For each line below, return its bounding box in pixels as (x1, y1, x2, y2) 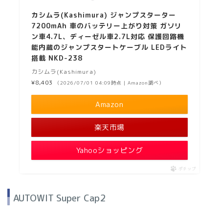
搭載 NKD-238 (31, 53, 83, 63)
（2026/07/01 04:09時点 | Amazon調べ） (55, 79, 165, 87)
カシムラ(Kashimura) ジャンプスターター (31, 10, 176, 20)
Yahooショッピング (76, 145, 143, 156)
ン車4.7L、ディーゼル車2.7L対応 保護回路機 (31, 32, 185, 42)
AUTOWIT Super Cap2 (13, 191, 106, 205)
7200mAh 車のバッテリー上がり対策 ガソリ (31, 21, 182, 31)
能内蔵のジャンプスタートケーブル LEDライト (31, 43, 188, 52)
